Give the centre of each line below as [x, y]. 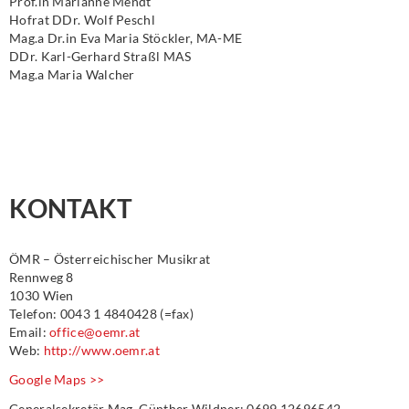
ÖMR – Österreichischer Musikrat [110, 259]
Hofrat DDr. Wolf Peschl [82, 20]
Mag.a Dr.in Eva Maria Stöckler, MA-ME [126, 38]
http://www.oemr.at [101, 350]
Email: [30, 332]
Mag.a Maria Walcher [72, 74]
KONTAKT [71, 208]
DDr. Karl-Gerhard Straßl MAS [100, 56]
